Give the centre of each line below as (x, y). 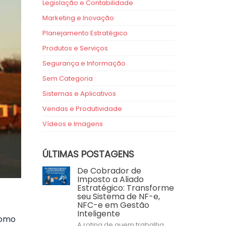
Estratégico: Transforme (125, 188)
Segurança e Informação (84, 63)
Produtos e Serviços (75, 48)
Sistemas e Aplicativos (79, 94)
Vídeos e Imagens (72, 124)
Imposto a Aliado (110, 179)
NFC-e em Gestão (113, 205)
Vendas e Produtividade (82, 109)
